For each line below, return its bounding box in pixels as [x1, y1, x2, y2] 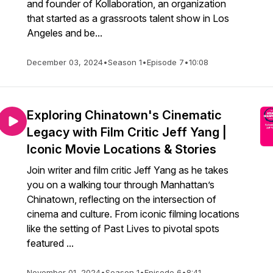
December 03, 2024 [27, 57, 103, 67]
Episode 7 [147, 57, 184, 67]
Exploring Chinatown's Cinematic [27, 108, 222, 122]
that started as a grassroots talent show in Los [27, 12, 229, 24]
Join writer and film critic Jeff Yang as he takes [27, 164, 229, 176]
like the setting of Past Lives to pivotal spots [27, 222, 219, 235]
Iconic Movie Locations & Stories [27, 142, 216, 157]
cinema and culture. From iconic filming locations [27, 208, 239, 220]
